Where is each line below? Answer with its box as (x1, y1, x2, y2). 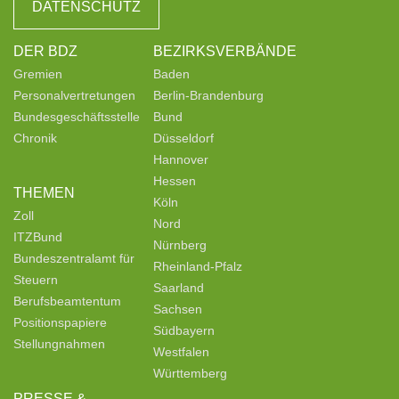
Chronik (13, 130, 57, 145)
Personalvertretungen (13, 87, 135, 102)
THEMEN (13, 184, 75, 200)
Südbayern (153, 322, 215, 338)
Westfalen (153, 344, 209, 359)
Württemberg (153, 365, 227, 380)
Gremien (13, 66, 62, 81)
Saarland (153, 280, 204, 295)
